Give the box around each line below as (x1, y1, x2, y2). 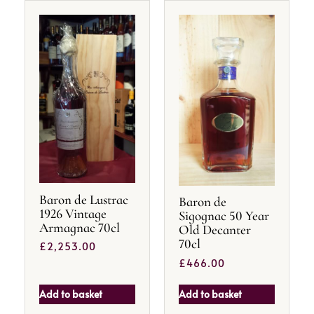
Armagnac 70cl (39, 219, 120, 235)
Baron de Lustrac (39, 191, 128, 207)
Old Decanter (179, 221, 251, 238)
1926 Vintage (39, 205, 107, 221)
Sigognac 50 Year (179, 207, 269, 224)
